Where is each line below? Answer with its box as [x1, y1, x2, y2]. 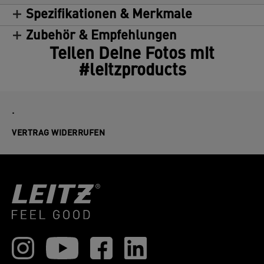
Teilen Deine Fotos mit [49, 47, 214, 63]
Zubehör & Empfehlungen [26, 29, 177, 43]
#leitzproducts [78, 63, 186, 80]
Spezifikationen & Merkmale [26, 8, 192, 22]
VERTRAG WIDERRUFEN [12, 129, 105, 138]
